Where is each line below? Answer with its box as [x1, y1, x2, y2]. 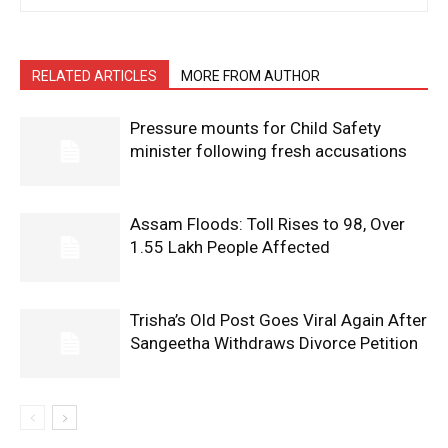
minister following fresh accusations [130, 140, 407, 161]
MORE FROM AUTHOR [181, 67, 320, 84]
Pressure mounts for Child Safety [130, 117, 381, 138]
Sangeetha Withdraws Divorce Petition [130, 332, 418, 353]
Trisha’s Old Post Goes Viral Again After [130, 309, 427, 330]
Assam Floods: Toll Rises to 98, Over [130, 213, 405, 234]
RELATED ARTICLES [32, 67, 157, 84]
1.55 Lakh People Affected [130, 236, 330, 257]
